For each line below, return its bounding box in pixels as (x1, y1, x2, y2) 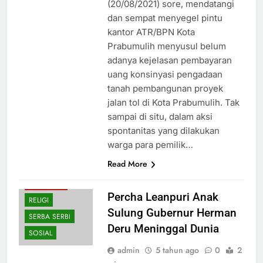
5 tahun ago (155, 244, 199, 257)
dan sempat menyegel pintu (107, 12, 222, 24)
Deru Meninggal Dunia (107, 222, 219, 236)
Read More (107, 158, 147, 170)
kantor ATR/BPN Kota (107, 26, 195, 38)
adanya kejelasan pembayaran (107, 55, 232, 66)
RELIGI (29, 195, 49, 206)
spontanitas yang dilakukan (107, 125, 220, 137)
